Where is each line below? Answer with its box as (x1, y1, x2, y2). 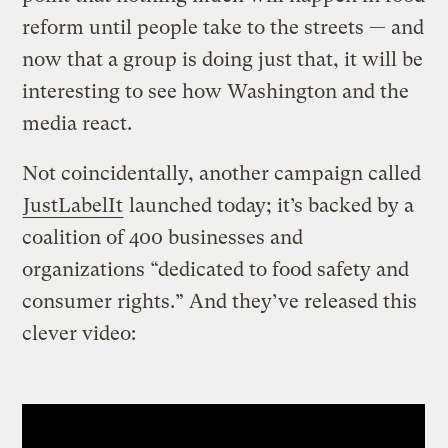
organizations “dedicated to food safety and (22, 257, 410, 281)
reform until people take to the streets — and (22, 15, 425, 39)
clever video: (22, 321, 137, 345)
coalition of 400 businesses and (22, 225, 304, 249)
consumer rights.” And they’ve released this (22, 289, 418, 313)
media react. (22, 111, 133, 135)
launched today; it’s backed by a (124, 193, 415, 217)
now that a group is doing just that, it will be (22, 47, 424, 71)
